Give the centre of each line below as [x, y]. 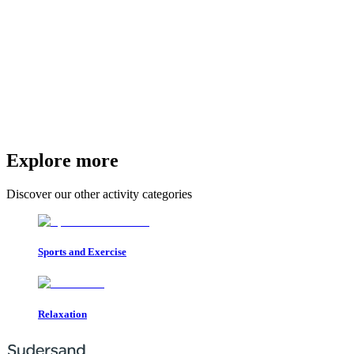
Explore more [62, 161]
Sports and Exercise [82, 252]
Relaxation [62, 314]
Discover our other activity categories [99, 194]
